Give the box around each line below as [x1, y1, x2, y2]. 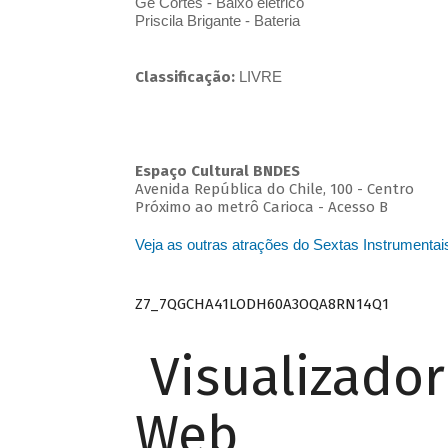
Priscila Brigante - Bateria [134, 12, 300, 30]
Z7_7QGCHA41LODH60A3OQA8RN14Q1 [134, 294, 389, 313]
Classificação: [134, 68, 239, 87]
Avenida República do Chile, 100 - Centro [134, 180, 414, 199]
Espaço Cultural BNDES [134, 162, 300, 181]
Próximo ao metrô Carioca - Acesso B [134, 198, 388, 217]
